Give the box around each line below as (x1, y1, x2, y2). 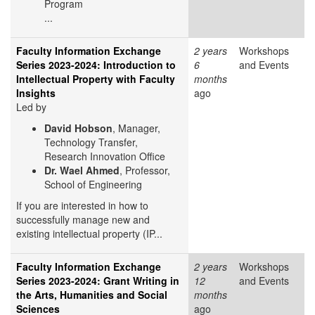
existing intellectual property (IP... (16, 226, 162, 241)
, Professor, (120, 163, 170, 178)
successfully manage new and (16, 212, 150, 227)
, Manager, (112, 121, 160, 136)
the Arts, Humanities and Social (16, 288, 167, 302)
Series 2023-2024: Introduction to (16, 58, 176, 72)
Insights (16, 86, 56, 101)
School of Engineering (44, 177, 142, 192)
